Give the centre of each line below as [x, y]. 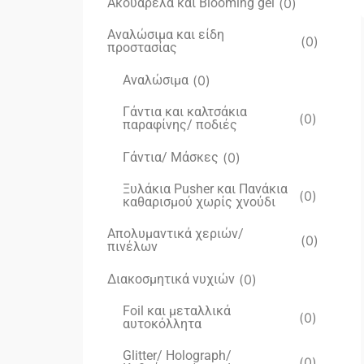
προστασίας [142, 48]
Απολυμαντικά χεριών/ [175, 234]
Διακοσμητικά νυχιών [171, 279]
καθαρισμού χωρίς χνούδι [199, 202]
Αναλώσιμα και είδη [166, 35]
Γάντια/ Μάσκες [170, 157]
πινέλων [132, 247]
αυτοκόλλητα [162, 324]
